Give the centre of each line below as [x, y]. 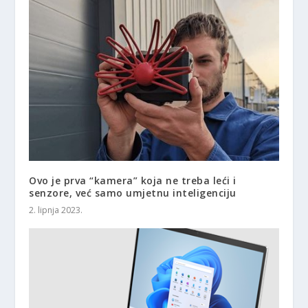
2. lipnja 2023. [56, 210]
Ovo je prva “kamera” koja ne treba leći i [133, 181]
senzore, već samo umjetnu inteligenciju [133, 193]
